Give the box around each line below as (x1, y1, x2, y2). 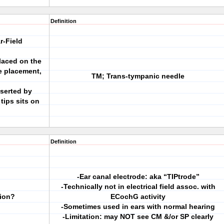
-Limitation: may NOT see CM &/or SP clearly (62, 212, 213, 220)
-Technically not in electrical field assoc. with (60, 182, 215, 190)
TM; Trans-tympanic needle (91, 72, 184, 80)
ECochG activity (110, 192, 165, 200)
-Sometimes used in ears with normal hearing (61, 202, 215, 210)
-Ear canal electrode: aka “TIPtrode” (76, 172, 199, 180)
